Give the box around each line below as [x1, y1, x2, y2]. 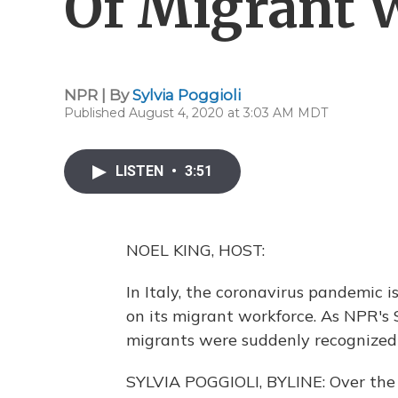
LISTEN [115, 163, 167, 179]
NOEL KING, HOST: [126, 240, 265, 260]
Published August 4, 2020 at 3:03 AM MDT [64, 105, 328, 121]
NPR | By [64, 86, 132, 104]
